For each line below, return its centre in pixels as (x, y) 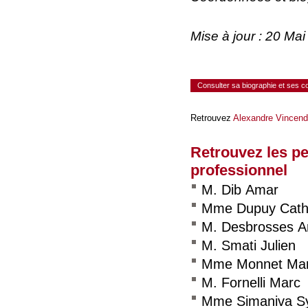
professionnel (239, 170)
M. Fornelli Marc (251, 283)
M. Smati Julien (249, 245)
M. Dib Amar (240, 190)
